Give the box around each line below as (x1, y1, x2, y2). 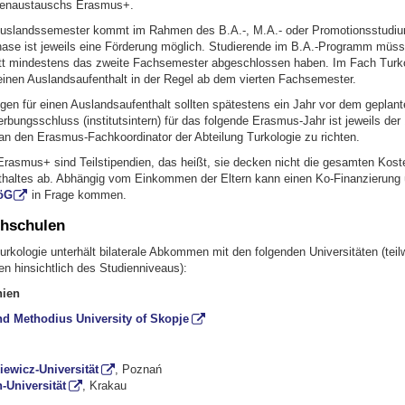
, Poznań (114, 362, 162, 376)
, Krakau (81, 378, 127, 392)
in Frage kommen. (28, 187, 127, 202)
